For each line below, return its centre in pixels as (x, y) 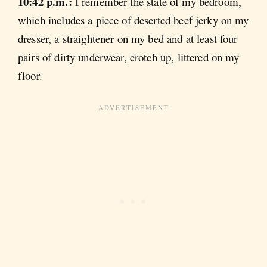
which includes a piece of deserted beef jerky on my (133, 20)
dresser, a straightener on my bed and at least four (128, 39)
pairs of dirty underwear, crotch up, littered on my (129, 57)
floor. (30, 76)
